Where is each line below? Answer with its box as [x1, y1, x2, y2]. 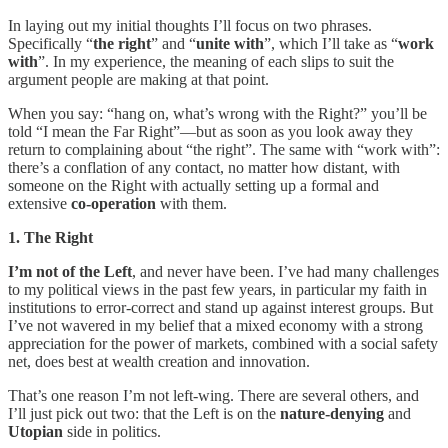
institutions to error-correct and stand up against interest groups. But [8, 298, 433, 316]
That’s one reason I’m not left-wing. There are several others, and [8, 386, 419, 404]
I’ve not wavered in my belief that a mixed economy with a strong [8, 316, 423, 334]
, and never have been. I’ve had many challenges [132, 262, 439, 280]
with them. [160, 194, 227, 212]
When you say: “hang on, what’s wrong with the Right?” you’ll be [8, 104, 427, 122]
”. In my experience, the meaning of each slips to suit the [38, 52, 394, 70]
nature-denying [280, 404, 384, 422]
